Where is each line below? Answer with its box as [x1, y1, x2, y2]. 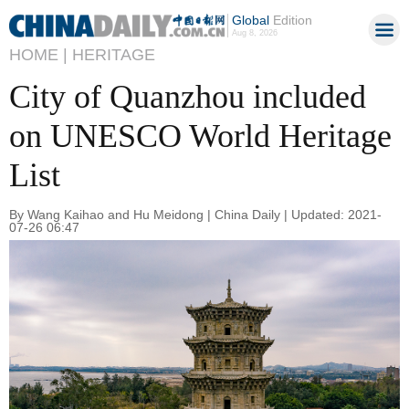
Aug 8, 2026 [231, 28, 278, 37]
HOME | [9, 46, 68, 64]
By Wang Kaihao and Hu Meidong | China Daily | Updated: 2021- [9, 206, 382, 222]
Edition [268, 13, 312, 27]
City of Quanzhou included [9, 79, 366, 115]
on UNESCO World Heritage [9, 118, 392, 154]
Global [231, 13, 269, 27]
